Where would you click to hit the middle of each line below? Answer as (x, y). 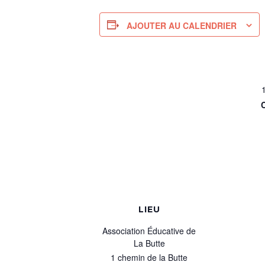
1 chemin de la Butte (149, 257)
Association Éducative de (149, 230)
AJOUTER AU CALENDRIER (182, 26)
